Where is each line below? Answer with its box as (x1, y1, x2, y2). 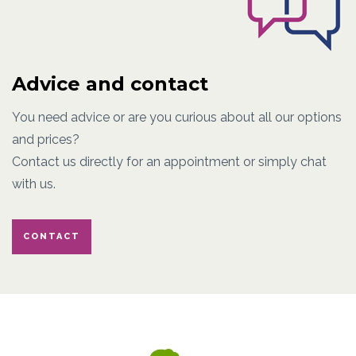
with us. (12, 176, 56, 192)
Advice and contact (12, 72, 208, 96)
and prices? (12, 132, 79, 148)
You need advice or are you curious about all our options (12, 110, 342, 126)
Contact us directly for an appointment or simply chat (12, 154, 327, 170)
